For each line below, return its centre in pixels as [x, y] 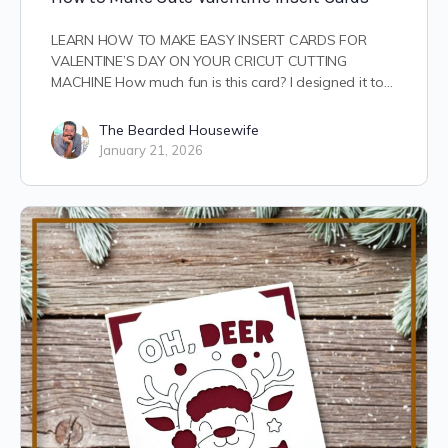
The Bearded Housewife [179, 130]
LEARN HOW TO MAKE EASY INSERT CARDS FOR [209, 40]
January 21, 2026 [151, 150]
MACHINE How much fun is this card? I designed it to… [222, 82]
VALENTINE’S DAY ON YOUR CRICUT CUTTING [199, 61]
